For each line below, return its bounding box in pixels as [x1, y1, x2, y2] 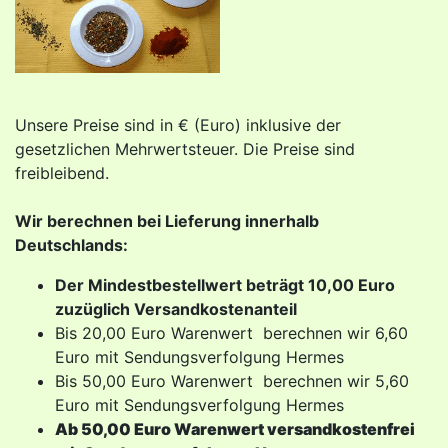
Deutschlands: [15, 235, 128, 255]
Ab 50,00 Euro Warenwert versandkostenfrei [55, 419, 415, 439]
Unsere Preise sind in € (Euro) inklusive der [15, 115, 341, 135]
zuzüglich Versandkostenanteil [55, 299, 297, 319]
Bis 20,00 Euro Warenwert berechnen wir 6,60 [55, 323, 408, 343]
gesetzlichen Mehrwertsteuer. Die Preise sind [15, 139, 355, 159]
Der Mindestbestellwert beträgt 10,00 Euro [55, 275, 395, 295]
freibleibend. [15, 163, 109, 183]
